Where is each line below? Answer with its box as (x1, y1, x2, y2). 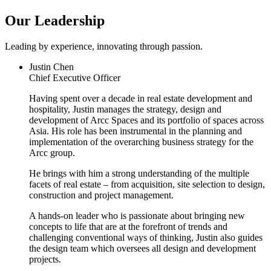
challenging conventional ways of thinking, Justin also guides (29, 232, 263, 243)
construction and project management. (29, 190, 174, 201)
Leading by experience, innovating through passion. (5, 41, 203, 52)
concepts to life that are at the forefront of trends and (29, 221, 227, 232)
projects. (29, 254, 61, 265)
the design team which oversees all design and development (29, 243, 256, 254)
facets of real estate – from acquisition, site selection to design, (29, 179, 265, 190)
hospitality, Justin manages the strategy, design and (29, 104, 221, 115)
